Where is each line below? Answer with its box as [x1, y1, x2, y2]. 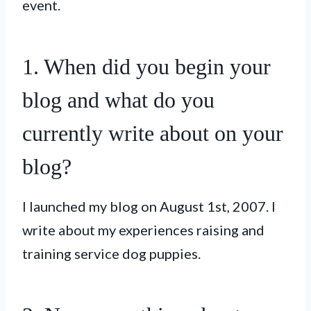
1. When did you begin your [22, 53, 271, 79]
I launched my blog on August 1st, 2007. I [22, 197, 276, 215]
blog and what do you [22, 87, 215, 112]
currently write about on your [22, 120, 283, 146]
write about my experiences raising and [22, 221, 264, 238]
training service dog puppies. [22, 244, 201, 262]
